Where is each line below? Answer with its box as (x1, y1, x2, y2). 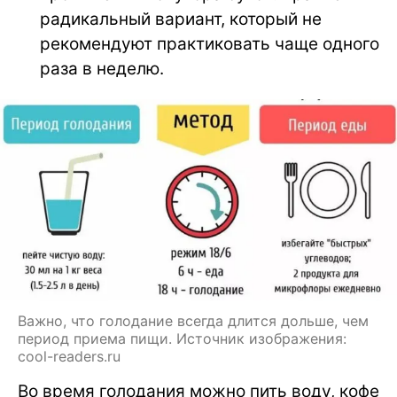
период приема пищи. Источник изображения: (18, 330, 346, 347)
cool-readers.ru (18, 347, 121, 365)
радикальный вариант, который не (40, 9, 322, 30)
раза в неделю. (40, 58, 164, 80)
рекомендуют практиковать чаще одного (40, 34, 379, 55)
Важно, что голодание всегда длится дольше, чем (18, 312, 369, 330)
